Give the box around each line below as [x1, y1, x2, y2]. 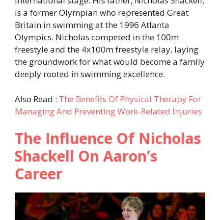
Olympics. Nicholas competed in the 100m [15, 31, 179, 43]
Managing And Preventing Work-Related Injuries [15, 105, 202, 117]
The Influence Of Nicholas [15, 128, 201, 149]
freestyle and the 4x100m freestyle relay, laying [15, 44, 198, 55]
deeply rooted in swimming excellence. [15, 68, 165, 80]
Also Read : [15, 93, 59, 105]
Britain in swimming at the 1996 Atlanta [15, 19, 169, 31]
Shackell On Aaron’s [15, 146, 158, 166]
